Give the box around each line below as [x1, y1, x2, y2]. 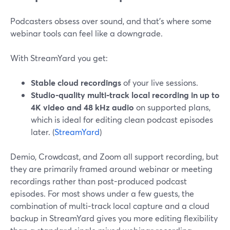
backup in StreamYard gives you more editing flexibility [10, 213, 218, 223]
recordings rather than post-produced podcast [10, 176, 187, 186]
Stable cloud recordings [31, 77, 121, 88]
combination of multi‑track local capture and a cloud [10, 200, 209, 211]
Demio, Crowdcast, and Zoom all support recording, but [10, 151, 219, 162]
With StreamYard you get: [10, 52, 108, 63]
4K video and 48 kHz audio [31, 102, 134, 112]
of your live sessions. [121, 77, 198, 88]
